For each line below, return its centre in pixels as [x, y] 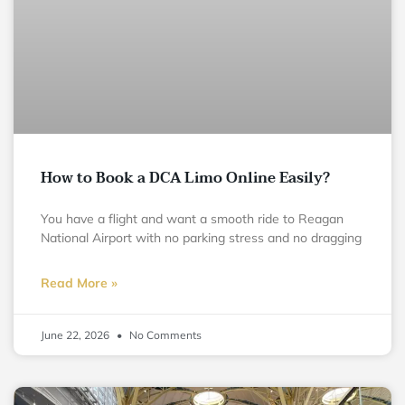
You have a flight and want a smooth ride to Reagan [192, 218]
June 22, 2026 [76, 334]
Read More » [79, 283]
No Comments [164, 334]
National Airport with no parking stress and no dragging [201, 237]
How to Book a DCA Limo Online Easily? [185, 178]
